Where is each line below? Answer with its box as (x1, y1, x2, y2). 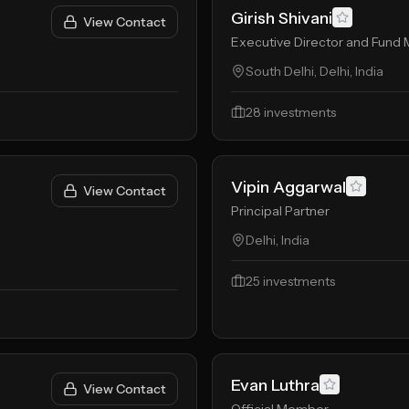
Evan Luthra (231, 375, 320, 395)
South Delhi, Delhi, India (246, 63, 383, 79)
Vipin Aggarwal (231, 177, 346, 197)
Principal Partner (231, 203, 330, 219)
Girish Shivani (231, 8, 332, 28)
